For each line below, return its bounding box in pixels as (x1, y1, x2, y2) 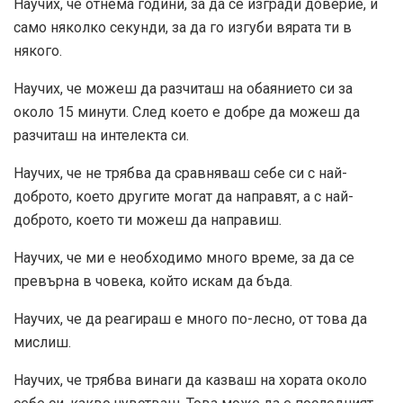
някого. (13, 42, 62, 60)
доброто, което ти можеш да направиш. (13, 211, 282, 229)
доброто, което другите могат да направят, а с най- (13, 188, 354, 206)
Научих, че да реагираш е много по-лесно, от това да (13, 310, 367, 328)
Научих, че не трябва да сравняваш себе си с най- (13, 165, 347, 183)
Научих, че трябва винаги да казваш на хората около (13, 372, 367, 390)
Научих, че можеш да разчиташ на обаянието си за (13, 80, 353, 98)
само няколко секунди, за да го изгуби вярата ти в (13, 19, 352, 37)
